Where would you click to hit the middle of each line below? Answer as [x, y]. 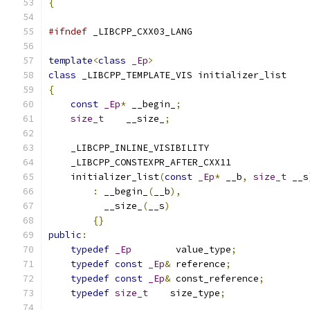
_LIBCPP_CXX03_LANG [140, 31]
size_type [184, 293]
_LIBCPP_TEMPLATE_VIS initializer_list [181, 75]
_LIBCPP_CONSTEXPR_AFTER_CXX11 [140, 162]
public [65, 235]
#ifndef [68, 31]
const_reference [215, 279]
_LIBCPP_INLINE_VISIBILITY [129, 148]
